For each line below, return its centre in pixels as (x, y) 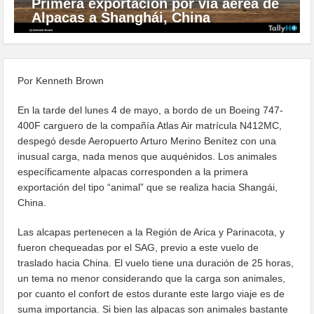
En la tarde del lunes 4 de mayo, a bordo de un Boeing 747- (151, 110)
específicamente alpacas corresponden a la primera (133, 171)
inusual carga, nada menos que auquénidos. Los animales (148, 156)
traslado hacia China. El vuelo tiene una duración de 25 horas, (156, 262)
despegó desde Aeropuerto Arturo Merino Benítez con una (147, 141)
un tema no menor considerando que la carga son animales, (152, 278)
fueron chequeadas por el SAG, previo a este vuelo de (138, 247)
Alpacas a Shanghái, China (121, 17)
